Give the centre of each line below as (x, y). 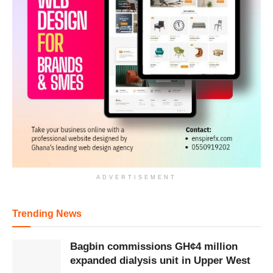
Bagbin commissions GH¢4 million (154, 246)
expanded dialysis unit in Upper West (160, 260)
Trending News (47, 213)
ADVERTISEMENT (136, 177)
